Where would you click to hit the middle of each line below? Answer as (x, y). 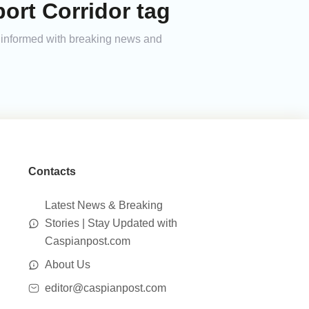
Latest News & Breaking (103, 205)
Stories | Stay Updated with (111, 223)
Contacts (52, 171)
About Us (67, 265)
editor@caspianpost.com (105, 288)
